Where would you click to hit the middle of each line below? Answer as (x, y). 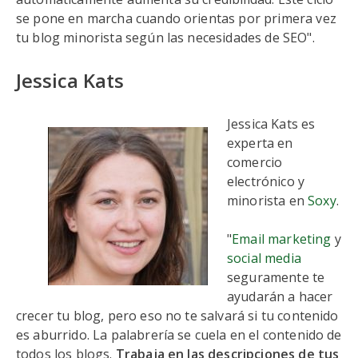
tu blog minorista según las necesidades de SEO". (165, 38)
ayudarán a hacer (280, 296)
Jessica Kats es (271, 124)
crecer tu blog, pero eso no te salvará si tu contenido (177, 316)
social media (264, 258)
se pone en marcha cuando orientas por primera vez (176, 18)
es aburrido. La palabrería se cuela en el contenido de (179, 335)
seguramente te (276, 277)
